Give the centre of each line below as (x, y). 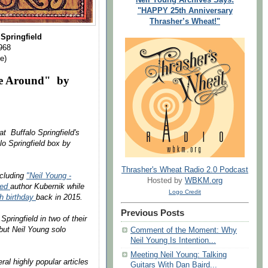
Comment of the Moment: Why (184, 231)
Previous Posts (153, 213)
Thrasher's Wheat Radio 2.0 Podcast (185, 170)
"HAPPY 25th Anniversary (185, 10)
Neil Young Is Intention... (173, 241)
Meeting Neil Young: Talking (179, 255)
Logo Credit (185, 192)
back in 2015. (59, 197)
